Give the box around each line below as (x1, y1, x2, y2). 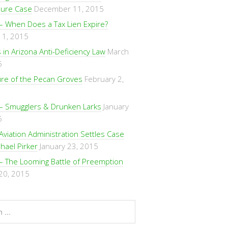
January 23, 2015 (39, 141, 98, 151)
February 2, (84, 74, 124, 84)
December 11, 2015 (34, 4, 104, 14)
